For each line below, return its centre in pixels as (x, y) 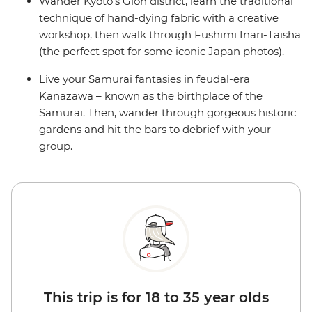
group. (56, 146)
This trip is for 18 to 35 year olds (156, 298)
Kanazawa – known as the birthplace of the (151, 96)
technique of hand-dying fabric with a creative (159, 18)
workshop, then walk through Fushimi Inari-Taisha (170, 35)
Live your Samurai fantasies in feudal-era (145, 79)
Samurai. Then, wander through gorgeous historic (167, 113)
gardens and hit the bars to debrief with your (155, 130)
